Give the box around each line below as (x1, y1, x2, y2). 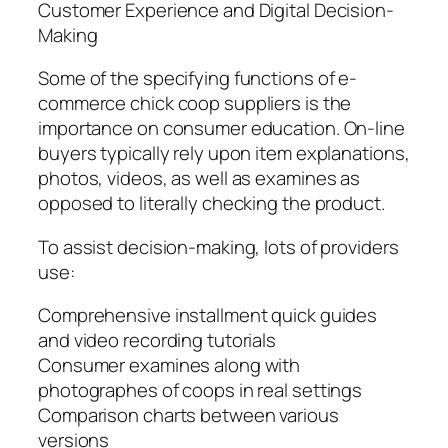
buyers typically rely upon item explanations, (38, 140, 410, 167)
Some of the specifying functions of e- (38, 65, 358, 92)
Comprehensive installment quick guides (38, 302, 378, 329)
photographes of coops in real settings (38, 377, 363, 404)
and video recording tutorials (38, 327, 277, 354)
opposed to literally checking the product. (38, 190, 385, 217)
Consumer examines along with (38, 352, 301, 379)
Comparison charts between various (38, 402, 339, 429)
